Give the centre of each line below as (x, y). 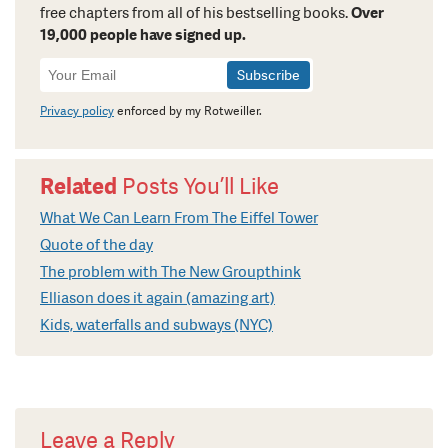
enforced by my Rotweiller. (188, 110)
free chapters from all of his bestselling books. (195, 12)
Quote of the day (96, 245)
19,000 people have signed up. (143, 34)
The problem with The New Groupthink (170, 271)
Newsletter (82, 67)
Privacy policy (77, 110)
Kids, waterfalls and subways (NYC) (156, 324)
